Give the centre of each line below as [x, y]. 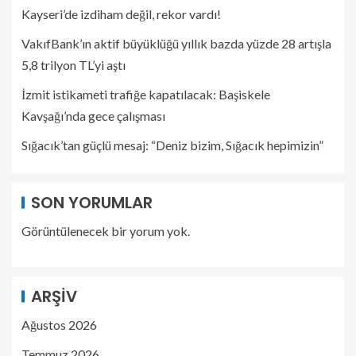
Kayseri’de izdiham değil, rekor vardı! [121, 14]
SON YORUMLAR [92, 202]
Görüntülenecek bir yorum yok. [106, 230]
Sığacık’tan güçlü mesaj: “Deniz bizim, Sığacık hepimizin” [172, 145]
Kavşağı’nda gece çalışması [93, 115]
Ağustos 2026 [59, 324]
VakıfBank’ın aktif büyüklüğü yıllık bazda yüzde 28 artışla [176, 43]
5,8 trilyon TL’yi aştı [74, 64]
